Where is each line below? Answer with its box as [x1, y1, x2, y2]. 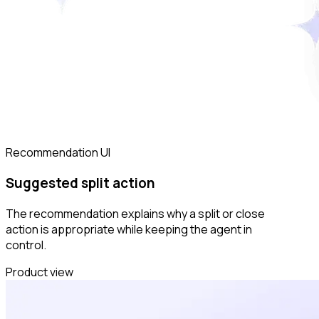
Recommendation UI [6, 145, 110, 161]
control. [6, 236, 46, 253]
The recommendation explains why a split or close [6, 205, 265, 221]
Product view [6, 263, 73, 280]
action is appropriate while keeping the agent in [6, 221, 252, 237]
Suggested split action [6, 174, 155, 193]
